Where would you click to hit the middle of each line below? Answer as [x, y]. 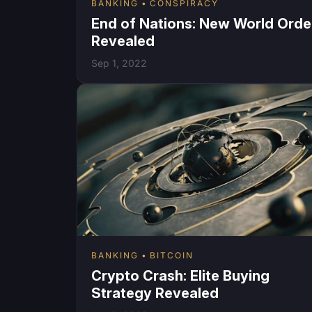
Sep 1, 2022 [119, 63]
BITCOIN [172, 255]
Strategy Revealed [155, 293]
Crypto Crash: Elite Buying [180, 275]
